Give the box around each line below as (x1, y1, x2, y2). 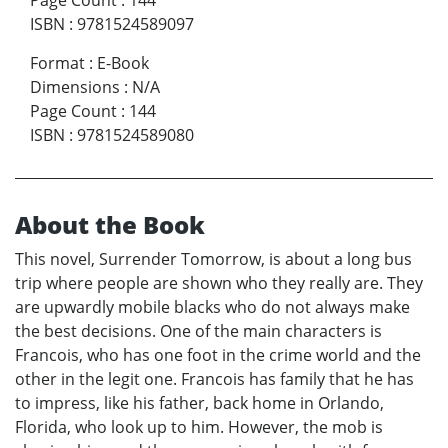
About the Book (15, 208, 205, 242)
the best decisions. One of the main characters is (15, 320, 382, 343)
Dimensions (30, 76, 120, 99)
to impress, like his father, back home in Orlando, (15, 392, 384, 415)
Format (30, 52, 85, 75)
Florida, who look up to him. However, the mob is (15, 416, 383, 439)
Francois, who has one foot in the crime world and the (15, 344, 421, 367)
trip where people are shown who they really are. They (15, 272, 423, 295)
